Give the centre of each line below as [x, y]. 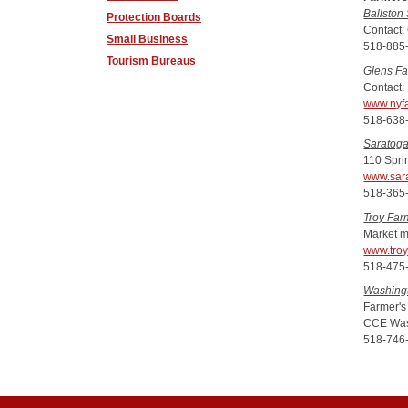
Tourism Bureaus [151, 61]
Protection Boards [154, 17]
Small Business [147, 39]
